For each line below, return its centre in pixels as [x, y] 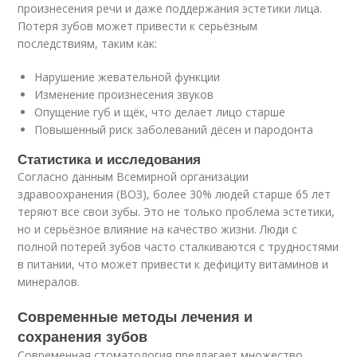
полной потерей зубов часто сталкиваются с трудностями [178, 247]
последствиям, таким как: [88, 43]
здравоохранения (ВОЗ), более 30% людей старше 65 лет [175, 194]
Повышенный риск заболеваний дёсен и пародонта [174, 129]
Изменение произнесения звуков [124, 94]
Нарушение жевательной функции [127, 77]
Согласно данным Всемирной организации [133, 177]
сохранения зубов [83, 336]
